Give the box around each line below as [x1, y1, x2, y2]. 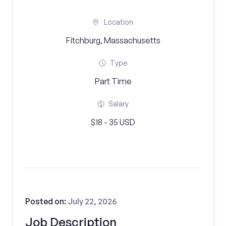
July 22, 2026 [68, 196, 117, 206]
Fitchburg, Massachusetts [66, 35, 160, 45]
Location [104, 18, 133, 26]
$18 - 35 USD [91, 117, 135, 127]
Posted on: [25, 196, 68, 206]
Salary [108, 99, 129, 108]
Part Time [94, 76, 132, 86]
